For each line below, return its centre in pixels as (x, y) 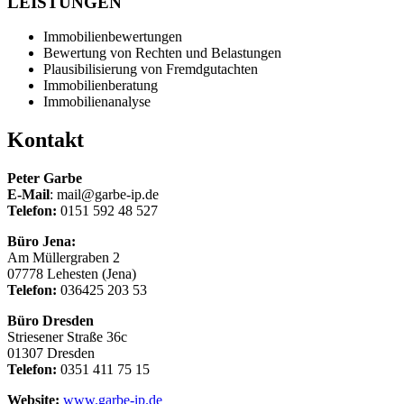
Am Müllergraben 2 (64, 258)
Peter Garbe (45, 179)
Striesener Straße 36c (67, 337)
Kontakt (46, 140)
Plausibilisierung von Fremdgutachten (151, 69)
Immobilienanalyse (97, 102)
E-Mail (28, 195)
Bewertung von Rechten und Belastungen (162, 53)
